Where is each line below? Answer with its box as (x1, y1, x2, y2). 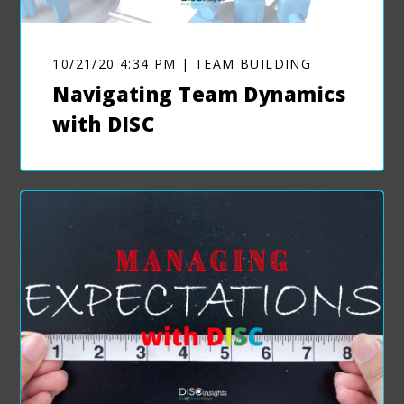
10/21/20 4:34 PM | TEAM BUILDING (52, 55, 312, 73)
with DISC (52, 110, 155, 138)
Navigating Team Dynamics (52, 80, 345, 108)
